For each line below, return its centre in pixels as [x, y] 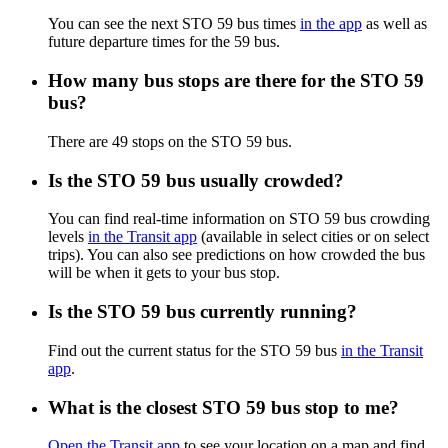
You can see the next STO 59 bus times [174, 24]
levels [68, 237]
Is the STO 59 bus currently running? [202, 312]
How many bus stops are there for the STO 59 [236, 81]
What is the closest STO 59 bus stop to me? [223, 407]
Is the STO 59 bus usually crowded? [196, 180]
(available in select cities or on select [313, 237]
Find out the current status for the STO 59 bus [194, 350]
